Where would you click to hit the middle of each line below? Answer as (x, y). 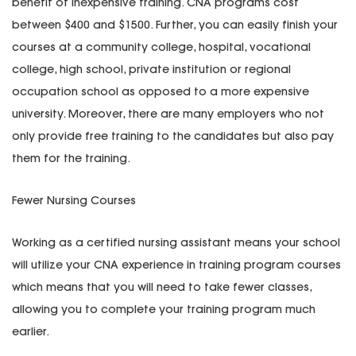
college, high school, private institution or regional (151, 70)
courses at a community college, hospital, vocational (161, 47)
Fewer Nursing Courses (74, 201)
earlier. (31, 332)
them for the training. (71, 159)
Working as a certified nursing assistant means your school (176, 243)
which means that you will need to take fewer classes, (162, 287)
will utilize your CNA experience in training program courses (176, 265)
